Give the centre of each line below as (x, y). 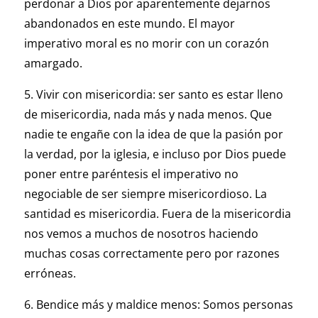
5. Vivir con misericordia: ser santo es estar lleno (153, 95)
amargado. (53, 64)
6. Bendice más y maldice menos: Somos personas (158, 305)
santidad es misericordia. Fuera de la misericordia (157, 214)
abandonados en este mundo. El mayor (129, 24)
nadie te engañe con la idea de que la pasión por (153, 135)
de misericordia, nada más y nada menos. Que (148, 115)
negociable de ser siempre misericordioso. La (145, 194)
